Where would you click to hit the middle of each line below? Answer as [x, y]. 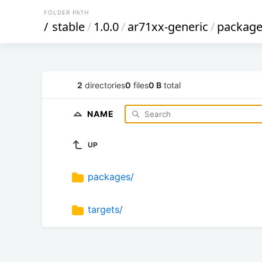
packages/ [111, 177]
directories [104, 85]
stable [68, 27]
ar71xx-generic [168, 27]
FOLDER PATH [66, 12]
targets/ [105, 210]
